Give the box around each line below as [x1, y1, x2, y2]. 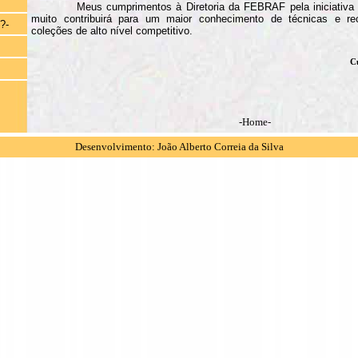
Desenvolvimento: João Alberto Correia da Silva [74, 141, 284, 153]
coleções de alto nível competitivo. [31, 25, 193, 38]
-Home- [239, 116, 271, 129]
